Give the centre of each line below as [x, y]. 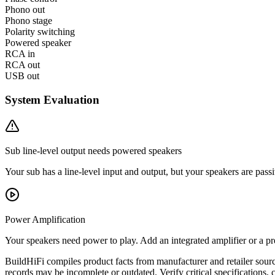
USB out [22, 76]
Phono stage [29, 21]
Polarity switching [40, 32]
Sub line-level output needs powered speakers [93, 150]
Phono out [25, 10]
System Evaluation [52, 99]
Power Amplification [45, 219]
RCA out [22, 65]
